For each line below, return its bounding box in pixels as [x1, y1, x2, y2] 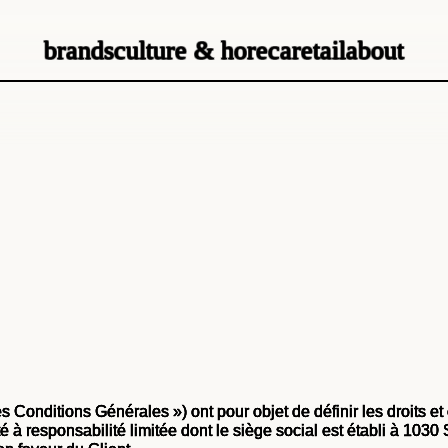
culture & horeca [114, 35, 292, 65]
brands [44, 35, 114, 65]
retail [292, 35, 346, 65]
